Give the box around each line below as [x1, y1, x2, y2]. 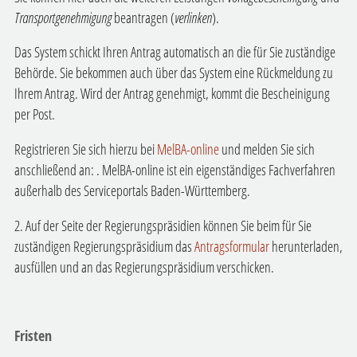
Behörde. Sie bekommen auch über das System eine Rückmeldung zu [14, 63, 333, 83]
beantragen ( [111, 7, 175, 27]
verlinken [174, 7, 212, 27]
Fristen [14, 325, 52, 345]
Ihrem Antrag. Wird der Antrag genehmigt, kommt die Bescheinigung [14, 84, 330, 104]
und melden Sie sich [221, 139, 315, 159]
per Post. [14, 104, 55, 124]
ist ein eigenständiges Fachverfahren [163, 160, 335, 180]
